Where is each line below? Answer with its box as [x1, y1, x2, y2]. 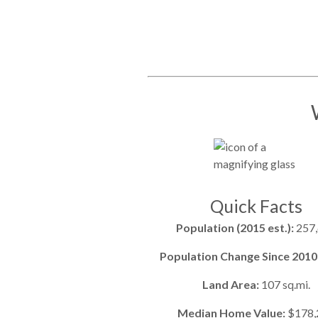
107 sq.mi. [261, 277, 310, 291]
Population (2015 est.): [175, 220, 296, 234]
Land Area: [202, 277, 261, 291]
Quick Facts [209, 194, 302, 216]
